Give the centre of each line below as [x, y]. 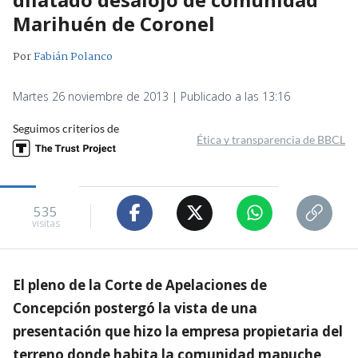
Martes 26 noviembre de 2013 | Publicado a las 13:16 [151, 96]
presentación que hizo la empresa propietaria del [178, 331]
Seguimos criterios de [66, 128]
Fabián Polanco [73, 56]
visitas [46, 224]
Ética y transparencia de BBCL [271, 139]
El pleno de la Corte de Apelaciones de [140, 284]
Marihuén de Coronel [114, 23]
